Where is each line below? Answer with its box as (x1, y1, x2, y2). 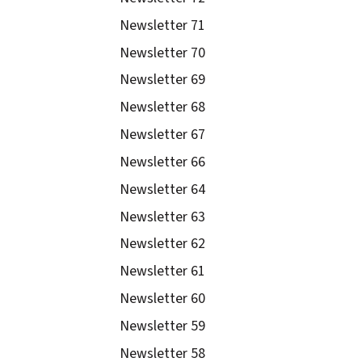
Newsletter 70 (120, 42, 206, 63)
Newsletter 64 (120, 179, 206, 200)
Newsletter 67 (120, 124, 206, 145)
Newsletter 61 (120, 261, 206, 282)
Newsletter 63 (120, 206, 206, 227)
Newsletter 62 (120, 234, 206, 255)
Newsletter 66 (120, 151, 206, 172)
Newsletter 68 (120, 97, 206, 118)
